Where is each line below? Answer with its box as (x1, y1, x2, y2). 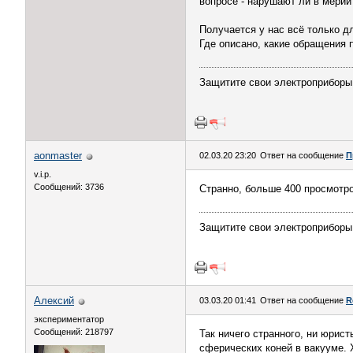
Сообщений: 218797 (34, 327, 113, 336)
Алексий (34, 295, 74, 307)
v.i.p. (34, 169, 51, 179)
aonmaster (34, 150, 82, 162)
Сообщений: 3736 (34, 182, 104, 191)
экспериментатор (34, 314, 104, 324)
